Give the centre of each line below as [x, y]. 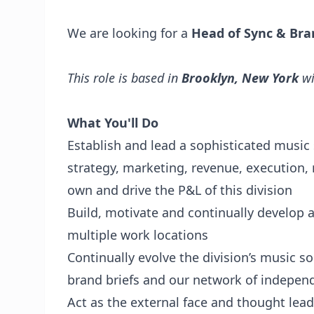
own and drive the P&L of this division [180, 190]
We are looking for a [128, 33]
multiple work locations [138, 235]
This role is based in [123, 78]
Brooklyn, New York [240, 78]
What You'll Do [113, 123]
